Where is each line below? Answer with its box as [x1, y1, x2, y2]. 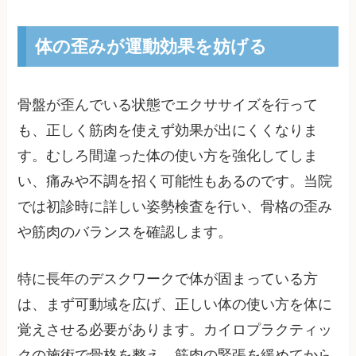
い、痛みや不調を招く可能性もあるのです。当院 [17, 173, 333, 190]
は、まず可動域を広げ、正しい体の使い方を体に [17, 296, 333, 313]
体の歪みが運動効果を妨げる [34, 33, 267, 59]
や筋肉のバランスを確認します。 [17, 224, 233, 241]
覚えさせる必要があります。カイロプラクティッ [17, 322, 333, 339]
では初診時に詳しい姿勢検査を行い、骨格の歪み [17, 199, 333, 215]
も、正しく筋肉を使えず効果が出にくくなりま [17, 122, 319, 139]
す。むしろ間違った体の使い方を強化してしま [17, 148, 319, 164]
